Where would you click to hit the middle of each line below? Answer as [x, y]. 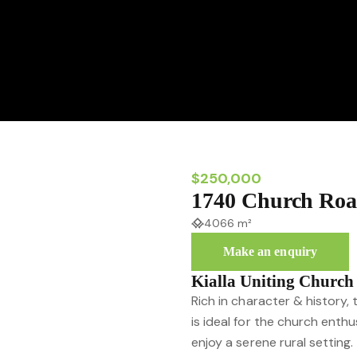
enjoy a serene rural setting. [273, 342]
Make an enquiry [270, 251]
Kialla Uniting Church [273, 281]
